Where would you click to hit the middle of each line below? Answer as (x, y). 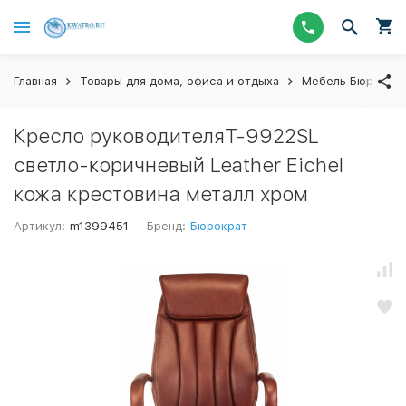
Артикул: (39, 226)
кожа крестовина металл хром (161, 194)
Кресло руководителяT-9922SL (166, 136)
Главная (35, 81)
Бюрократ (219, 226)
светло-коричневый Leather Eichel (179, 165)
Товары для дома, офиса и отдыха (179, 81)
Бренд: (167, 226)
